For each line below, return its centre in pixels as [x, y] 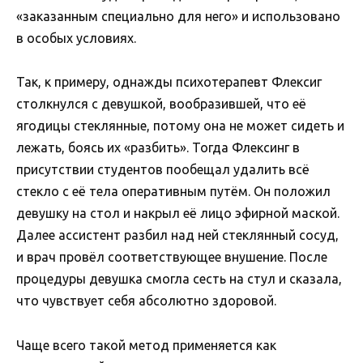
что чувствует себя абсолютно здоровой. [146, 301]
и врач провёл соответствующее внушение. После [172, 257]
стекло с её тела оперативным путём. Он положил [173, 192]
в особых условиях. [76, 38]
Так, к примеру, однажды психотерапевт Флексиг [169, 82]
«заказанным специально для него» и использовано [178, 17]
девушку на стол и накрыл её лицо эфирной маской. [178, 214]
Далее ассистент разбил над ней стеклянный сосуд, [177, 235]
